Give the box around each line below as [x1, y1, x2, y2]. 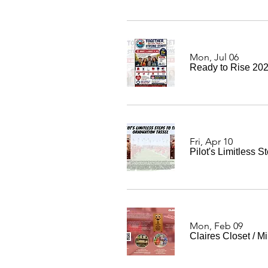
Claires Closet [190, 231, 250, 241]
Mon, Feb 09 [190, 220, 243, 232]
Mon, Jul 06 [190, 51, 239, 63]
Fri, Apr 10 [190, 136, 233, 147]
